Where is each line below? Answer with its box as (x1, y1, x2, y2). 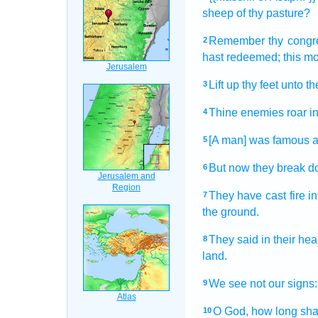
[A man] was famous (208, 134, 309, 146)
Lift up (208, 79, 239, 91)
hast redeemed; (202, 51, 280, 63)
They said (208, 234, 258, 246)
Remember (208, 35, 265, 47)
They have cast (208, 190, 286, 202)
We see (208, 278, 247, 290)
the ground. (202, 206, 259, 218)
